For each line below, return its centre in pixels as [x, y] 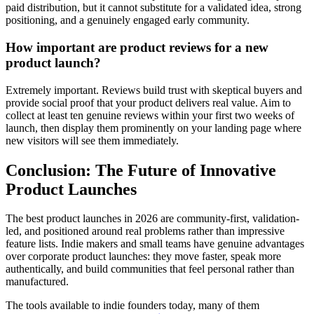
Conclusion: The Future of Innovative [141, 170]
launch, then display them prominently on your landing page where [153, 128]
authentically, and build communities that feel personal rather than [150, 269]
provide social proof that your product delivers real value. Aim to [148, 102]
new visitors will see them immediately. [92, 140]
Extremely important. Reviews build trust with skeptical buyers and [154, 90]
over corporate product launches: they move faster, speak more [143, 257]
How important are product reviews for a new [137, 47]
